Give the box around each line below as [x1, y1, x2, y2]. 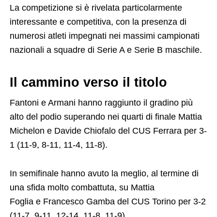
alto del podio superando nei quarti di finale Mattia [10, 111, 202, 122]
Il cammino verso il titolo [10, 75, 167, 90]
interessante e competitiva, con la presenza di [10, 16, 186, 27]
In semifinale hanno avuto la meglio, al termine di [10, 168, 199, 178]
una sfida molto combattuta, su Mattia [10, 182, 155, 192]
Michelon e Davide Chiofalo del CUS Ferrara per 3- [10, 125, 207, 136]
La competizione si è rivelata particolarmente [10, 2, 182, 13]
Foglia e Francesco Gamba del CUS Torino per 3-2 [10, 196, 206, 206]
